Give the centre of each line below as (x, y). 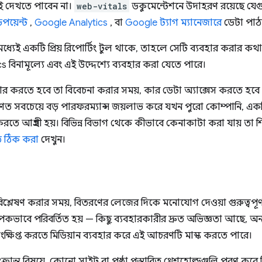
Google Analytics (71, 23)
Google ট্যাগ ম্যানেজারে (173, 23)
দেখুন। (52, 140)
